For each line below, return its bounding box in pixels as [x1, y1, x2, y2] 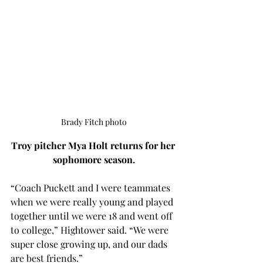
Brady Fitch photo [61, 116, 127, 128]
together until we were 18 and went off [11, 210, 174, 222]
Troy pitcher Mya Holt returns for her [11, 139, 177, 152]
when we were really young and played [11, 195, 176, 208]
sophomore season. [53, 153, 135, 166]
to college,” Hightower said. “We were [11, 224, 171, 237]
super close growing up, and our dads [11, 238, 170, 251]
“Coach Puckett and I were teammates [11, 181, 173, 194]
